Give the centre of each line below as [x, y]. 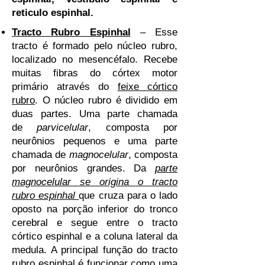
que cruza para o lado [128, 195]
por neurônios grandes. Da [83, 168]
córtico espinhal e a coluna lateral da [95, 236]
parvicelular [63, 127]
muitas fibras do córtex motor [95, 73]
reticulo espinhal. [53, 13]
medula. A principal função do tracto [95, 250]
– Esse [154, 32]
